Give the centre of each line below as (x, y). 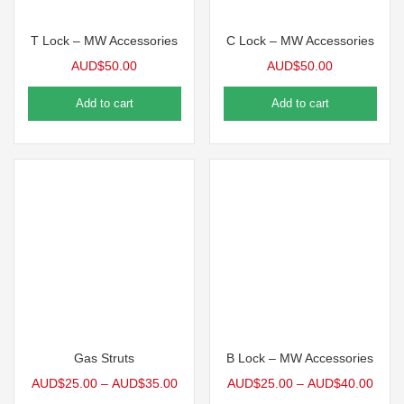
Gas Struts (104, 358)
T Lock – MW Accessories (104, 40)
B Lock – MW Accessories (300, 358)
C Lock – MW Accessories (300, 40)
